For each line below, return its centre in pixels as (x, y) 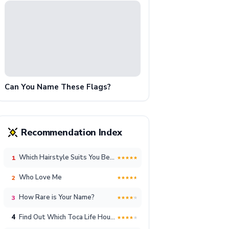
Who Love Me (40, 178)
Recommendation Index (72, 132)
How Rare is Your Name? (57, 198)
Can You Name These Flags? (58, 87)
